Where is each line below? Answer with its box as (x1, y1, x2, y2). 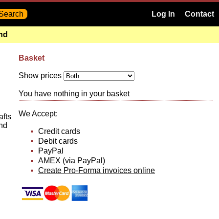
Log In (152, 10, 175, 18)
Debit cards (38, 137, 78, 145)
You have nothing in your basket (19, 89, 130, 98)
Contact (185, 10, 214, 18)
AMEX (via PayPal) (38, 156, 105, 165)
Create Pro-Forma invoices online (38, 166, 155, 175)
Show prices (19, 71, 64, 80)
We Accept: (19, 109, 58, 118)
